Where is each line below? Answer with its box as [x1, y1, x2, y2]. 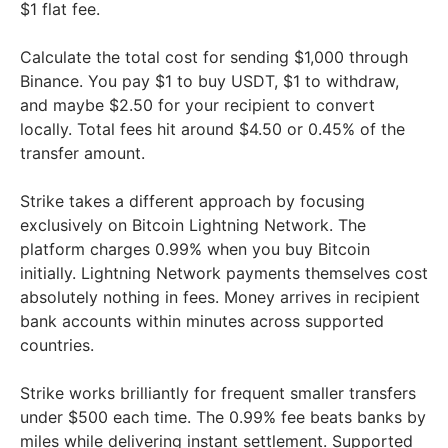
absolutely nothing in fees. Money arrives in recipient [20, 287, 420, 308]
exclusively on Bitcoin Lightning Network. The [20, 215, 366, 236]
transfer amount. [20, 143, 145, 164]
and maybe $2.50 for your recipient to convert [20, 95, 375, 116]
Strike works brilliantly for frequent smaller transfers [20, 383, 416, 404]
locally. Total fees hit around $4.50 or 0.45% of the [20, 119, 405, 140]
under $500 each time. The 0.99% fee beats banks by [20, 407, 426, 428]
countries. [20, 335, 94, 356]
